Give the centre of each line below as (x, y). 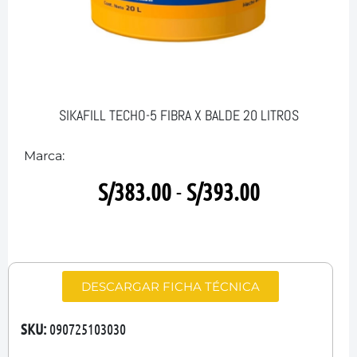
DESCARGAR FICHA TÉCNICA (171, 286)
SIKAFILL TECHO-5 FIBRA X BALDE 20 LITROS (178, 115)
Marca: (44, 156)
